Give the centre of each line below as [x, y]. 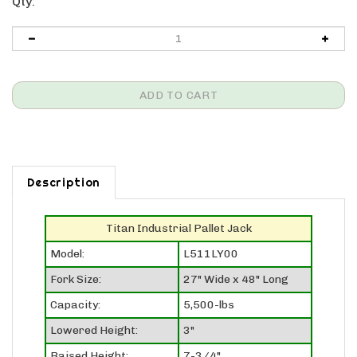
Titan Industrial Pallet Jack [178, 210]
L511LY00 [211, 235]
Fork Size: [76, 261]
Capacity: [75, 286]
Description [64, 164]
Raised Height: [89, 337]
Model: [67, 235]
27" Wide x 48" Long [236, 261]
